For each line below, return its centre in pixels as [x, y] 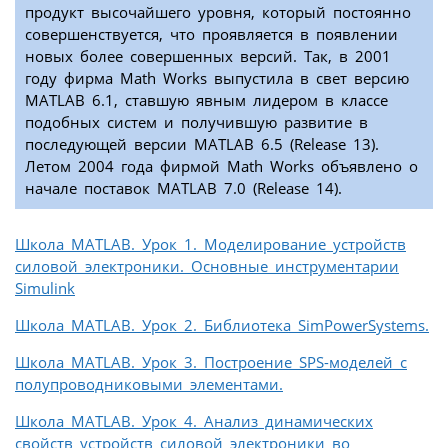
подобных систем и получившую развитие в [196, 122]
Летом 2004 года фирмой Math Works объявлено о [221, 166]
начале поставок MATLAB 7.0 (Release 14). [183, 188]
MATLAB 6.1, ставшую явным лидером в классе [206, 100]
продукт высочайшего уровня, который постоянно [218, 12]
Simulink [45, 288]
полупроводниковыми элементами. [149, 384]
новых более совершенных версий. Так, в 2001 [208, 56]
